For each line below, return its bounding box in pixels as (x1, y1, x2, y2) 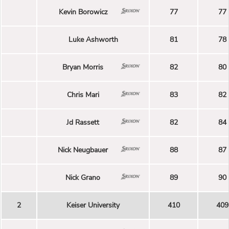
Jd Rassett (66, 118, 99, 128)
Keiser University (66, 200, 120, 211)
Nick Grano (65, 173, 100, 183)
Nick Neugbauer (58, 145, 108, 155)
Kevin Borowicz (58, 7, 107, 17)
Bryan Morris (62, 62, 103, 73)
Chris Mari (66, 90, 99, 100)
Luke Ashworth (68, 35, 118, 45)
